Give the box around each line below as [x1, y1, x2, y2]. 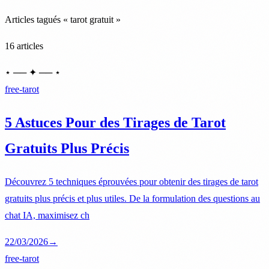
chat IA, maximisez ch [5, 210, 89, 220]
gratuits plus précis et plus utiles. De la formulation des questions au [5, 193, 260, 204]
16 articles [5, 40, 43, 51]
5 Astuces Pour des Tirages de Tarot [5, 114, 226, 130]
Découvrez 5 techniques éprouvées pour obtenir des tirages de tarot [5, 176, 258, 187]
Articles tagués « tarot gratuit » [5, 14, 121, 25]
